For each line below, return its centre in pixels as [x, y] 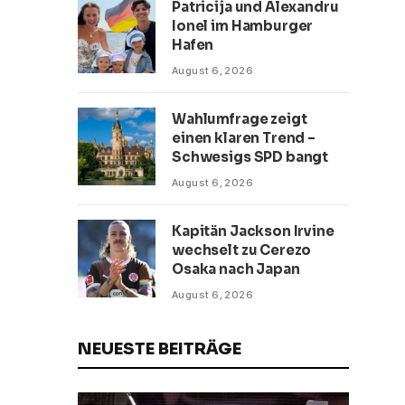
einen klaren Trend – [244, 138]
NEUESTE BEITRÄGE [160, 349]
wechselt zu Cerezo [242, 250]
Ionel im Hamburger [243, 26]
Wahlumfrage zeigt [240, 119]
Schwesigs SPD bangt [250, 157]
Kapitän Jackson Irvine [253, 231]
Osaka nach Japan [236, 269]
